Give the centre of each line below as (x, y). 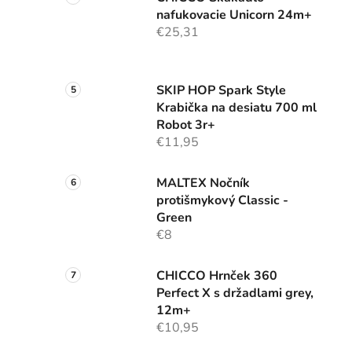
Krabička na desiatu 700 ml (236, 108)
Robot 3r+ (186, 125)
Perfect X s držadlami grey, (235, 293)
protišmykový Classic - (222, 201)
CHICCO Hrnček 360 (217, 276)
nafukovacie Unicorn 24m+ (234, 15)
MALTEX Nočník (203, 183)
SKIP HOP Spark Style (221, 91)
